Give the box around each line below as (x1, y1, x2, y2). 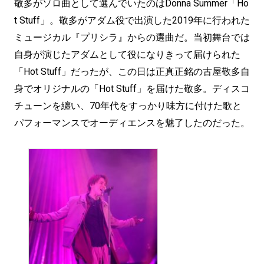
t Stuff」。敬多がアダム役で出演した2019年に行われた (14, 15, 250, 27)
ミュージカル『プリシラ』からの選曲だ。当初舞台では (14, 32, 250, 44)
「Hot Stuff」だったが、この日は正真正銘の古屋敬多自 (14, 66, 250, 78)
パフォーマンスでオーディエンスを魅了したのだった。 (14, 117, 250, 129)
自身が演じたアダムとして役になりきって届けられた (14, 49, 240, 61)
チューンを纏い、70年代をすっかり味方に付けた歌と (14, 100, 242, 112)
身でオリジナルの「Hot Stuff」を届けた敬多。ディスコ (14, 83, 250, 95)
